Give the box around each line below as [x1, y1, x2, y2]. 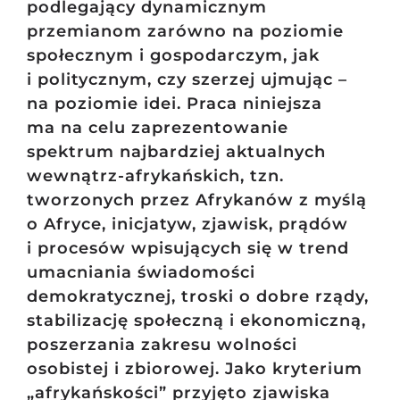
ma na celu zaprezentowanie [26, 118, 288, 138]
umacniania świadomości [26, 262, 255, 283]
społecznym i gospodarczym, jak [26, 46, 320, 66]
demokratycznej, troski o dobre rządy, [26, 287, 369, 307]
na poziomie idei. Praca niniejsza [26, 94, 322, 114]
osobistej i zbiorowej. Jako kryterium [26, 359, 362, 379]
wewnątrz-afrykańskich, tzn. [26, 166, 284, 187]
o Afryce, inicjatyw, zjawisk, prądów [26, 214, 348, 235]
